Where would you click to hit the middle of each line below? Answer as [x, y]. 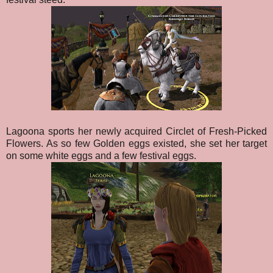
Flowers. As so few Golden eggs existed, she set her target [136, 144]
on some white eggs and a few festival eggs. [101, 156]
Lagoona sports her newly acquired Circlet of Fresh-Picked [136, 132]
